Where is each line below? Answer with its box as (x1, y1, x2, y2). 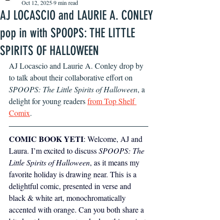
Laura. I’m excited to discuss (9, 145, 99, 156)
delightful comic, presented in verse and (9, 181, 133, 191)
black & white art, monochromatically (9, 192, 128, 203)
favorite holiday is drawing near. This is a (9, 169, 138, 179)
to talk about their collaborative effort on (9, 72, 135, 82)
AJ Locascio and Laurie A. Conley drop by (9, 60, 145, 71)
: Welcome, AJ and (83, 134, 144, 144)
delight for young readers (9, 96, 87, 106)
